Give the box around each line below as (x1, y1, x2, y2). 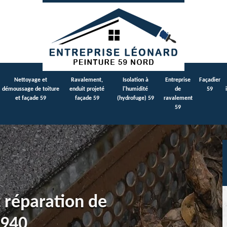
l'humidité (123, 86, 148, 92)
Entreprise (165, 77, 191, 83)
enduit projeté (69, 86, 104, 92)
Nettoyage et (14, 77, 47, 83)
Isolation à (122, 77, 148, 83)
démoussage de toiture (2, 86, 59, 92)
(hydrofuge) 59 (117, 95, 154, 101)
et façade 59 (15, 95, 46, 101)
